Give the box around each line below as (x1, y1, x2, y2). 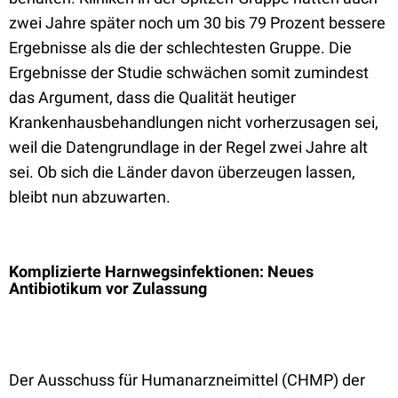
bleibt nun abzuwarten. (9, 187, 171, 206)
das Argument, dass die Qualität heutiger (9, 88, 296, 107)
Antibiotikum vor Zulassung (9, 279, 211, 298)
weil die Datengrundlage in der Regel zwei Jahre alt (9, 138, 368, 156)
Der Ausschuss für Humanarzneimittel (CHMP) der (9, 370, 365, 389)
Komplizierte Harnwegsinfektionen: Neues (9, 262, 314, 281)
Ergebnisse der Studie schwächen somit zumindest (9, 63, 369, 82)
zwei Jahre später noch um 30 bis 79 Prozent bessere (9, 13, 386, 32)
